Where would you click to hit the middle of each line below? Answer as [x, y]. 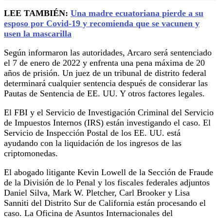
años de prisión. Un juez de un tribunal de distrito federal [105, 73]
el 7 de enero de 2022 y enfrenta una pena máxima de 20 [104, 63]
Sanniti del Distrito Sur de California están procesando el [105, 203]
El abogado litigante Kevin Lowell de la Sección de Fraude [109, 172]
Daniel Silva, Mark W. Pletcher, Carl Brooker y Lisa [97, 192]
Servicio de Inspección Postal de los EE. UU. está [92, 133]
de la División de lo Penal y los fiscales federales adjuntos [107, 182]
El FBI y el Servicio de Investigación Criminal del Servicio [109, 112]
